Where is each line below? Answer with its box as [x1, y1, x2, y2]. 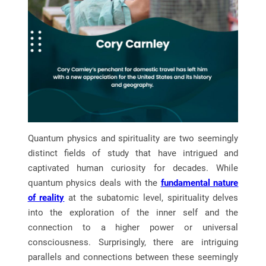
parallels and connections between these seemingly [27, 252, 239, 263]
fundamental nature [160, 178, 239, 189]
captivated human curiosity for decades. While [27, 163, 239, 174]
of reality [27, 192, 65, 204]
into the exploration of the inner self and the [27, 207, 239, 218]
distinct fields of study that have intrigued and [27, 148, 239, 159]
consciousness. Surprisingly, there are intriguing [27, 237, 239, 248]
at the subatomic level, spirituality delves [64, 192, 239, 204]
